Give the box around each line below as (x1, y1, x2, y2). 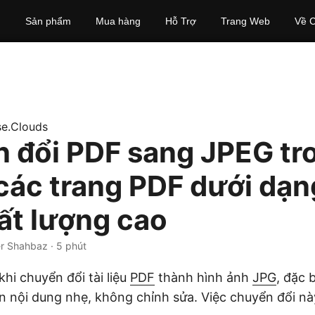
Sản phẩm (25, 15, 71, 27)
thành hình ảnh (155, 270, 252, 285)
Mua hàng (95, 15, 141, 27)
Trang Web (220, 15, 270, 27)
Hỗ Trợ (165, 15, 196, 27)
